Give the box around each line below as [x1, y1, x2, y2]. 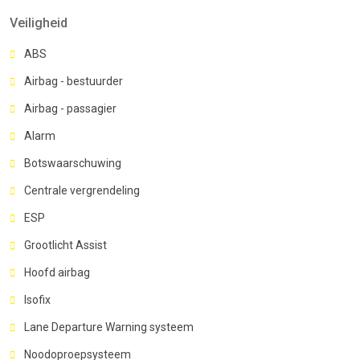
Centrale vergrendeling [24, 183, 140, 197]
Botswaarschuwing [24, 156, 121, 170]
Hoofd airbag [24, 265, 90, 279]
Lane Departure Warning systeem [24, 320, 194, 333]
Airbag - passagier [24, 101, 117, 115]
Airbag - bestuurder [24, 74, 123, 88]
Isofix [24, 292, 51, 306]
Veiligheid [10, 14, 67, 31]
